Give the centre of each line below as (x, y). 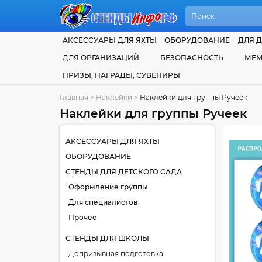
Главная (74, 97)
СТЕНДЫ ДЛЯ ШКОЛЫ (107, 238)
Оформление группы (108, 187)
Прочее (83, 217)
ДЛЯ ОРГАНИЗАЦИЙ (101, 58)
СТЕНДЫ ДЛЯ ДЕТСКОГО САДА (124, 172)
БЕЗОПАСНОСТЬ (192, 58)
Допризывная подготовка (116, 254)
